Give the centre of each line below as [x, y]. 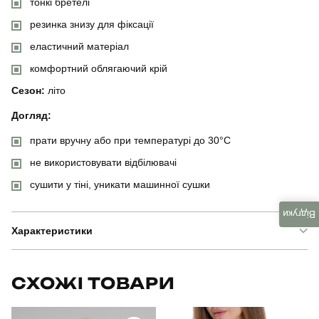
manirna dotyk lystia [267, 301]
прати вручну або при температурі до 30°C [130, 140]
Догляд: [31, 115]
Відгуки [299, 214]
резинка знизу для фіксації [92, 24]
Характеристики [52, 231]
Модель [30, 301]
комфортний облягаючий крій [99, 68]
